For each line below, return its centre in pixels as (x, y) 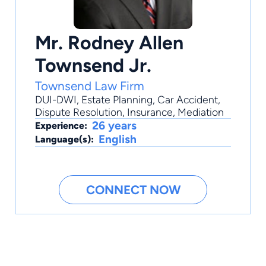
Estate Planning (117, 100)
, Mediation (198, 112)
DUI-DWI (56, 100)
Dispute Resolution (79, 112)
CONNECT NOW (133, 190)
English (118, 140)
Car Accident (188, 100)
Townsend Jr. (93, 65)
